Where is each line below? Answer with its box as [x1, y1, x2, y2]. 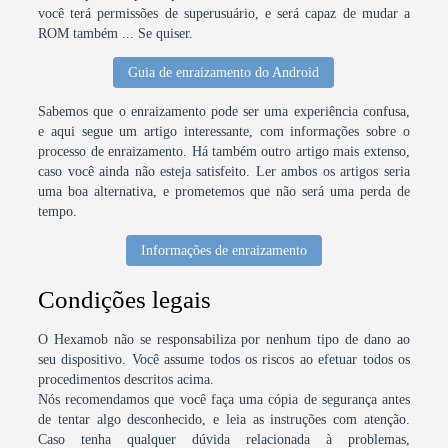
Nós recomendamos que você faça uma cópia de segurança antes [38, 392, 410, 407]
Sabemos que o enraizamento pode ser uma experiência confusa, [38, 104, 410, 119]
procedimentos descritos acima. [38, 372, 215, 387]
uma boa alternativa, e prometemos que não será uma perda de [38, 184, 410, 199]
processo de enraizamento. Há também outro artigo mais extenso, [38, 144, 410, 159]
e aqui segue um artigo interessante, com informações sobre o [38, 124, 410, 139]
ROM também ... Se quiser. [38, 26, 194, 41]
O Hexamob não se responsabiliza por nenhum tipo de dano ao [38, 332, 410, 347]
